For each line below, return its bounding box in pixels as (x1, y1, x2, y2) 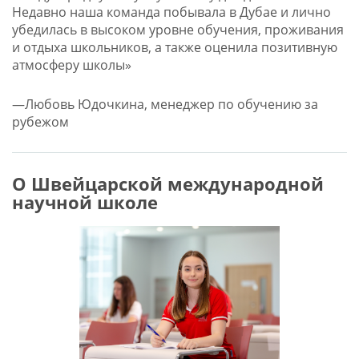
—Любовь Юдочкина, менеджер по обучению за (11, 95, 318, 114)
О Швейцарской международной (11, 172, 324, 196)
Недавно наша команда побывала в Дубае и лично (11, 3, 331, 22)
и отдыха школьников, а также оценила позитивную (11, 38, 337, 57)
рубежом (11, 113, 69, 131)
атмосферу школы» (11, 56, 131, 75)
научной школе (11, 191, 158, 215)
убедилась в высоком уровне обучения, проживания (11, 21, 344, 39)
